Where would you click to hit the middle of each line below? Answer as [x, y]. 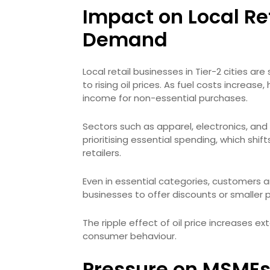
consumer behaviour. [130, 236]
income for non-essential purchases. [165, 98]
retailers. [102, 153]
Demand [125, 39]
